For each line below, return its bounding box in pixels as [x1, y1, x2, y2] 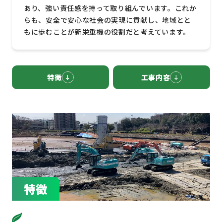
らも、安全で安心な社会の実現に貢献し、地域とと [24, 15, 192, 25]
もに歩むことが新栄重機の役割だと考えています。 [24, 27, 191, 37]
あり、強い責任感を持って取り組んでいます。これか [24, 3, 197, 13]
